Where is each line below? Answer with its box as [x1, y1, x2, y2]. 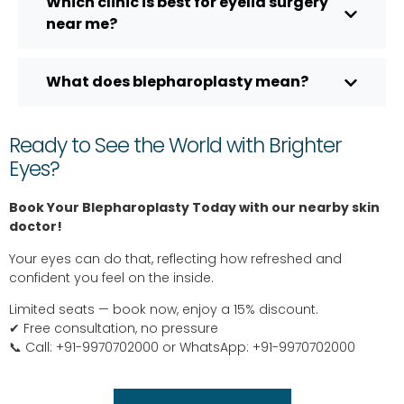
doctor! [9, 217, 62, 236]
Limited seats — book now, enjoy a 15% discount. [9, 300, 318, 319]
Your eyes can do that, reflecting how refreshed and [9, 249, 342, 268]
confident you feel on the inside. [9, 268, 214, 287]
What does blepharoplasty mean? [46, 71, 308, 93]
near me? [46, 14, 117, 35]
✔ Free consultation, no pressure [9, 319, 218, 338]
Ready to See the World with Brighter [9, 131, 342, 161]
